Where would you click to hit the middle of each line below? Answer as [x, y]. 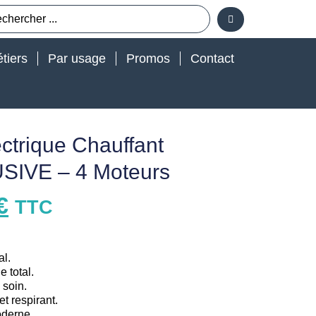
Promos [148, 59]
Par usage [77, 59]
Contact [212, 59]
